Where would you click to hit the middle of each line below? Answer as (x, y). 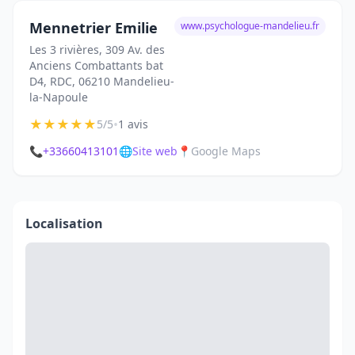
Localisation (64, 223)
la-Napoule (59, 97)
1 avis (133, 124)
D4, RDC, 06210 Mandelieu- (102, 81)
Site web (155, 151)
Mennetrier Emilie (94, 28)
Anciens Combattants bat (96, 65)
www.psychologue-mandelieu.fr (250, 26)
